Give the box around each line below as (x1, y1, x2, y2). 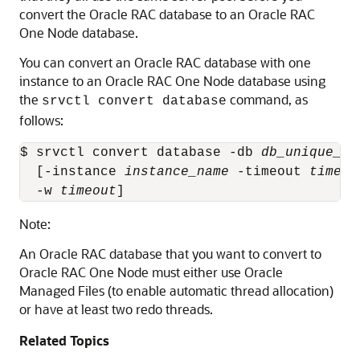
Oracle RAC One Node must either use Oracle (19, 264, 283, 280)
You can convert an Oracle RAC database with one (19, 54, 311, 71)
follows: (19, 112, 63, 129)
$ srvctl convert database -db (20, 145, 261, 160)
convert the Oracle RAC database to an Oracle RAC (19, 6, 315, 22)
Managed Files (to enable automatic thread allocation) (19, 282, 333, 299)
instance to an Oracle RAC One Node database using (19, 72, 325, 89)
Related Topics (19, 332, 109, 349)
